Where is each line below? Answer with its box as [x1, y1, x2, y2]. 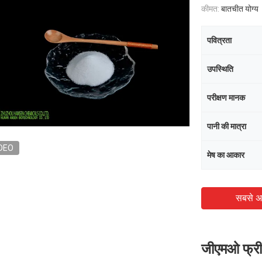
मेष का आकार [207, 150, 244, 160]
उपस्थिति [207, 64, 233, 74]
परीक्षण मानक [207, 93, 245, 102]
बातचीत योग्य [221, 4, 258, 13]
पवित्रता [207, 36, 232, 45]
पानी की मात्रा [207, 122, 246, 131]
